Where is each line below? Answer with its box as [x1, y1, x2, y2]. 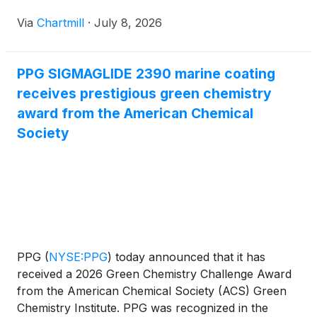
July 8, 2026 [94, 16, 162, 30]
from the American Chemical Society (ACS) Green [17, 284, 287, 299]
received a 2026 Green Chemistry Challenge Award [17, 267, 292, 282]
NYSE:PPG [49, 250, 108, 265]
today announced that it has [112, 250, 265, 265]
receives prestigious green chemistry [17, 85, 272, 103]
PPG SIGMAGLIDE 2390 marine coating [17, 65, 275, 83]
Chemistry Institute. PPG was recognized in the [17, 301, 268, 316]
